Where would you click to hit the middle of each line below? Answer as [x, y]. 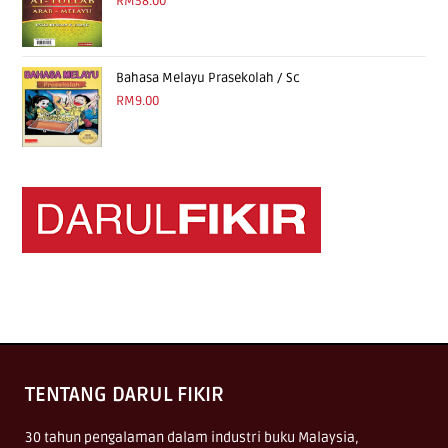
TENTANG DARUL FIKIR [124, 394]
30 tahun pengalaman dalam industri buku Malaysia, [192, 437]
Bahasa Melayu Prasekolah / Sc [208, 77]
